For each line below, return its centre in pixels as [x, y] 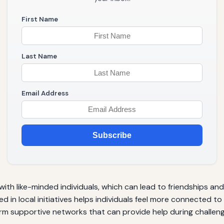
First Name [40, 19]
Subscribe [112, 135]
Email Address [45, 93]
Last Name [39, 56]
